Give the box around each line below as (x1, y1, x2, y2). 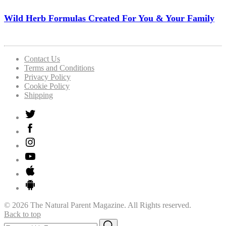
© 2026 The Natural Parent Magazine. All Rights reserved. (4, 200, 191, 209)
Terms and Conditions (24, 63, 94, 72)
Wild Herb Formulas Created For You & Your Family (4, 13, 214, 23)
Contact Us (24, 54, 60, 63)
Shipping (24, 90, 53, 99)
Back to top (4, 209, 41, 218)
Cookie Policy (24, 81, 70, 90)
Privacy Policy (24, 72, 71, 81)
